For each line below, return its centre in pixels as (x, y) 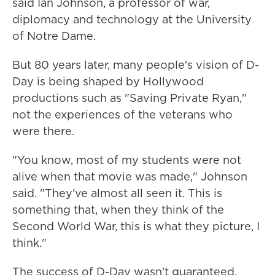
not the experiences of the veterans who (122, 114)
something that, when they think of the (118, 210)
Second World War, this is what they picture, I (136, 226)
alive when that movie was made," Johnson (130, 176)
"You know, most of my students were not (127, 160)
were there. (43, 131)
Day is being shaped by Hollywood (108, 81)
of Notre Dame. (54, 36)
